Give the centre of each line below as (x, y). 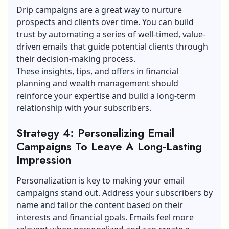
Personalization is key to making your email (100, 180)
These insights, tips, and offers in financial (97, 71)
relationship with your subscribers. (84, 108)
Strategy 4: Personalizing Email (95, 133)
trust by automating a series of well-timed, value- (111, 34)
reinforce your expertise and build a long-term (106, 95)
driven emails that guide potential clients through (112, 46)
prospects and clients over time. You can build (105, 22)
